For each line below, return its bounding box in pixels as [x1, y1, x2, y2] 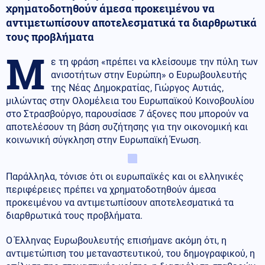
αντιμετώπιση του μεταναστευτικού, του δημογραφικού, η [6, 247, 255, 259]
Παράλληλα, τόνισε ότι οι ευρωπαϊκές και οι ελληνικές [6, 170, 244, 182]
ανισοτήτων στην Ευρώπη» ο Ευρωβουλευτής [51, 69, 247, 80]
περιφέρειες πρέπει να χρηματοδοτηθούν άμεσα [6, 183, 216, 195]
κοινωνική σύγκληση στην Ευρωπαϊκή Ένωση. [6, 134, 201, 146]
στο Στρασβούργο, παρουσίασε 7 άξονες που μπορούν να [6, 108, 248, 119]
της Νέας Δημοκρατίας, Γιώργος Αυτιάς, [51, 82, 224, 93]
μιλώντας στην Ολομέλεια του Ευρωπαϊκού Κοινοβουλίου [6, 95, 254, 106]
